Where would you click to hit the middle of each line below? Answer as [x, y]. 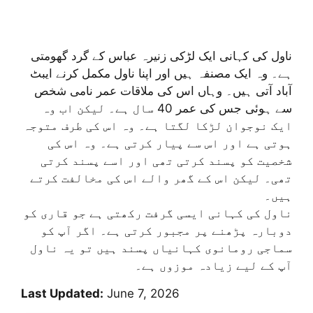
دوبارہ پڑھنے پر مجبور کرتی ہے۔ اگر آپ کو [166, 231]
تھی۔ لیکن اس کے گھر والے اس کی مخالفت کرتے [161, 179]
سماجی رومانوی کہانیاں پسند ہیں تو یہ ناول [161, 248]
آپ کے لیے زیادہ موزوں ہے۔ [213, 266]
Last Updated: [62, 294]
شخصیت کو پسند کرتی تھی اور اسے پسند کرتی [166, 161]
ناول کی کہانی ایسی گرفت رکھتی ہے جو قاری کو [158, 213]
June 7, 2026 [141, 294]
